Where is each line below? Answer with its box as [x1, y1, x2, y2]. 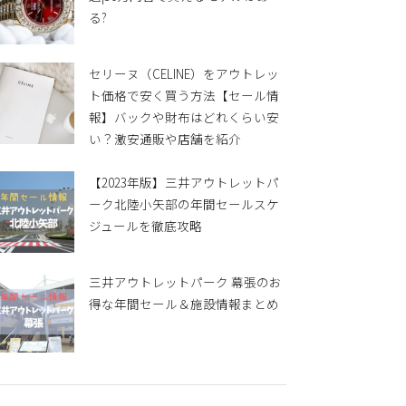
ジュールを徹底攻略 [89, 217, 202, 235]
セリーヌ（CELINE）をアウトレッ [89, 64, 279, 82]
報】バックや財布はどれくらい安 [89, 108, 279, 126]
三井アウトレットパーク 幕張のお [89, 273, 282, 291]
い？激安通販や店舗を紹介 [89, 130, 241, 148]
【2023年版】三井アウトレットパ [89, 173, 279, 191]
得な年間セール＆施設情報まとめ [89, 295, 279, 313]
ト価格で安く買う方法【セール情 [89, 86, 279, 104]
